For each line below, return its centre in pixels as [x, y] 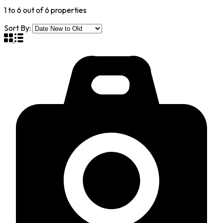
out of [33, 10]
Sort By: [17, 28]
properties [68, 10]
